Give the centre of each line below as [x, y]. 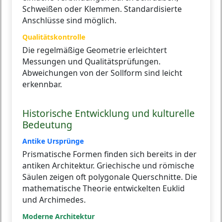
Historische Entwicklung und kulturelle [109, 113]
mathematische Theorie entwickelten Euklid [104, 188]
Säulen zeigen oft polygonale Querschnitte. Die [110, 177]
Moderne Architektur [58, 216]
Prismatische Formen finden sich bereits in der [110, 154]
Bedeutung [47, 124]
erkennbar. [42, 84]
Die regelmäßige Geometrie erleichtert [95, 50]
